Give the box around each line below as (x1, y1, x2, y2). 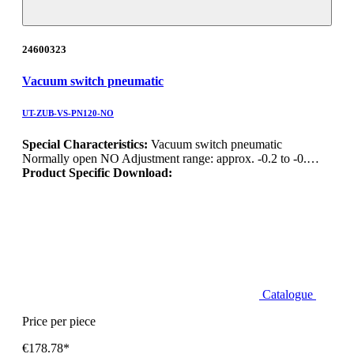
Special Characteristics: (22, 137, 151, 151)
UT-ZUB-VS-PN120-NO (22, 107, 114, 118)
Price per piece (22, 314, 96, 328)
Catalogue (262, 287, 316, 301)
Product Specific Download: (22, 165, 172, 179)
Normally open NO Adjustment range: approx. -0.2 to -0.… (22, 151, 319, 165)
